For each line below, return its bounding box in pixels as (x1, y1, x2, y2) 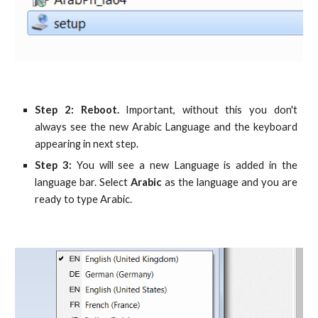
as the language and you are (162, 176, 297, 188)
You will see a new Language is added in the (72, 159, 297, 171)
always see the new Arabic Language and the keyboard (35, 121, 297, 133)
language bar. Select (35, 176, 131, 188)
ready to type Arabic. (35, 193, 133, 205)
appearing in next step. (35, 138, 139, 150)
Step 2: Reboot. (35, 104, 119, 116)
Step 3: (35, 159, 72, 171)
